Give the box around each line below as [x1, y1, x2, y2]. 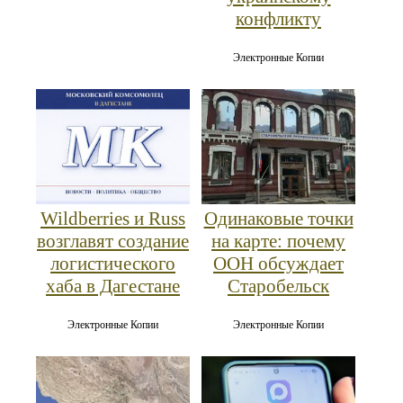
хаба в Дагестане [46, 274, 180, 297]
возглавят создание [37, 229, 189, 252]
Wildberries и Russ [40, 207, 185, 229]
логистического [50, 252, 175, 274]
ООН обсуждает [213, 252, 344, 274]
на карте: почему [211, 229, 345, 252]
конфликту [236, 7, 321, 30]
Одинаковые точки [203, 207, 354, 229]
